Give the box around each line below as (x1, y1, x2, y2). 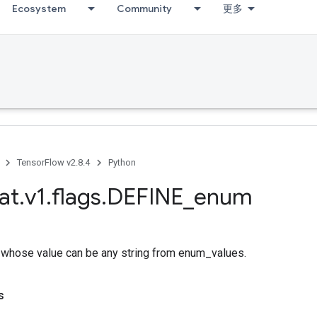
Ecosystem (12, 2, 66, 15)
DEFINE (107, 183, 183, 211)
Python (108, 157, 136, 168)
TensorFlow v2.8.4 (17, 157, 90, 168)
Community (117, 2, 172, 15)
